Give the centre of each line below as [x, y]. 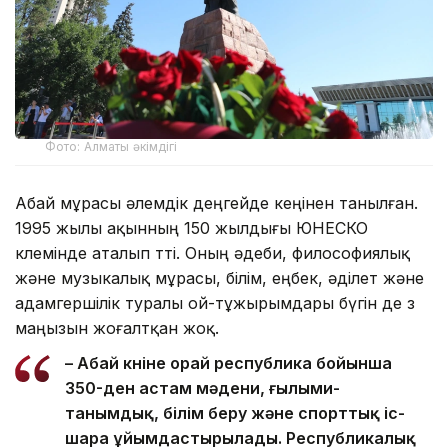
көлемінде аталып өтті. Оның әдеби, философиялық [212, 252]
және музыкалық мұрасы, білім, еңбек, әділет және [219, 277]
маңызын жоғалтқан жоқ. [117, 327]
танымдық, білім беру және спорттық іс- [235, 412]
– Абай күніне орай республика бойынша [228, 362]
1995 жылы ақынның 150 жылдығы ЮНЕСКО [191, 227]
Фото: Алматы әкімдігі [111, 146]
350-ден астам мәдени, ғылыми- [202, 387]
